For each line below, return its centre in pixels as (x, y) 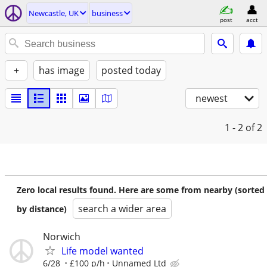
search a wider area (122, 209)
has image (62, 70)
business (107, 13)
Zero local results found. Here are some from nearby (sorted (141, 190)
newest (212, 98)
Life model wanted (103, 251)
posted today (131, 70)
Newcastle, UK (54, 13)
